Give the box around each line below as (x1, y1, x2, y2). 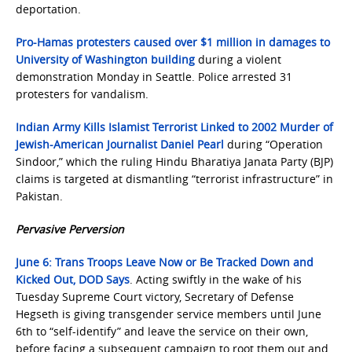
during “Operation (224, 137, 323, 152)
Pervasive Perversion (16, 222, 124, 236)
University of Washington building (16, 52, 198, 67)
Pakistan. (16, 189, 63, 203)
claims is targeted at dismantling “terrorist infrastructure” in (16, 171, 333, 186)
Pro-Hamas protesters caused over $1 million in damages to (16, 35, 330, 49)
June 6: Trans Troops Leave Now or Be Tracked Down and (16, 255, 313, 269)
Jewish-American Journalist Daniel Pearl (16, 137, 224, 152)
